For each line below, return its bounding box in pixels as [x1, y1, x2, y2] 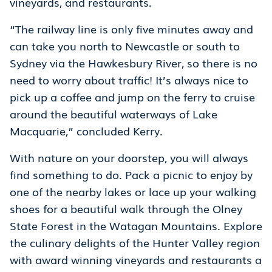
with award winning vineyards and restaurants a [10, 251, 262, 268]
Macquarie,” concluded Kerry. [10, 123, 166, 139]
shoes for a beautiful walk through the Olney [10, 200, 242, 217]
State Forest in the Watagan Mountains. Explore [10, 217, 262, 234]
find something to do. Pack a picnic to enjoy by [10, 166, 253, 183]
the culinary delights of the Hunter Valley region [10, 234, 260, 251]
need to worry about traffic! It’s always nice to [10, 72, 248, 88]
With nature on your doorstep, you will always [10, 149, 248, 166]
